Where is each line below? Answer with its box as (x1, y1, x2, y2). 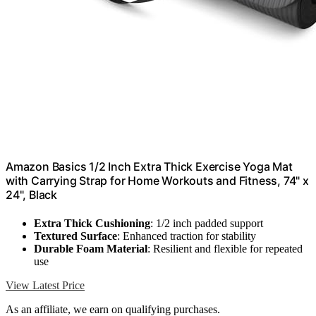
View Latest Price (6, 279, 85, 291)
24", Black (6, 188, 57, 202)
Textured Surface (34, 229, 117, 242)
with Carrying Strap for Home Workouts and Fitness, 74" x (6, 174, 309, 188)
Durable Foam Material (34, 242, 147, 255)
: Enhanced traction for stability (117, 229, 256, 242)
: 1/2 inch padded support (150, 217, 263, 229)
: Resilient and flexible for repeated (147, 242, 303, 255)
